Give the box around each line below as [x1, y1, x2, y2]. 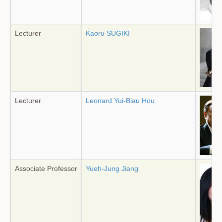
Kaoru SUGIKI [86, 29, 130, 37]
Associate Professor [15, 165, 77, 172]
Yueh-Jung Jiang [86, 165, 138, 172]
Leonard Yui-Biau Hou [86, 97, 155, 105]
